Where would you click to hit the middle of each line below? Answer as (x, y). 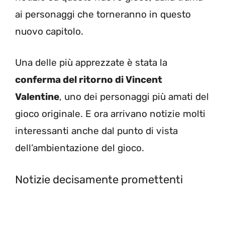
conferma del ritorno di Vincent (89, 80)
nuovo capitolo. (49, 31)
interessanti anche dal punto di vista (96, 131)
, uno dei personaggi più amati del (134, 97)
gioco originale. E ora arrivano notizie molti (110, 114)
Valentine (37, 97)
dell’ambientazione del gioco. (80, 148)
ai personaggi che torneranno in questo (103, 14)
